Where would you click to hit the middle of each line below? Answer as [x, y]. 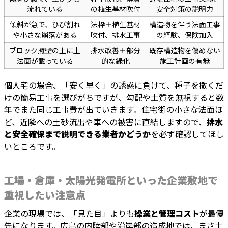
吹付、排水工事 [116, 35]
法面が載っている [45, 61]
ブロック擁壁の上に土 [45, 51]
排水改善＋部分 [116, 51]
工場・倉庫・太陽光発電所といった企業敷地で [111, 180]
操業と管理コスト [167, 213]
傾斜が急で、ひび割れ [45, 25]
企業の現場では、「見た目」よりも [69, 213]
